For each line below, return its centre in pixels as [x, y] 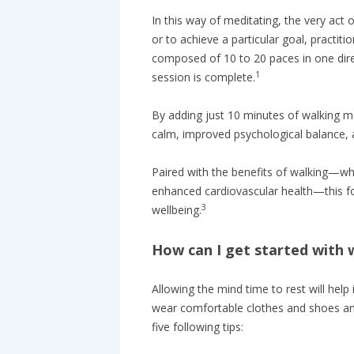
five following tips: [198, 327]
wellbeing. [177, 210]
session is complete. [203, 77]
